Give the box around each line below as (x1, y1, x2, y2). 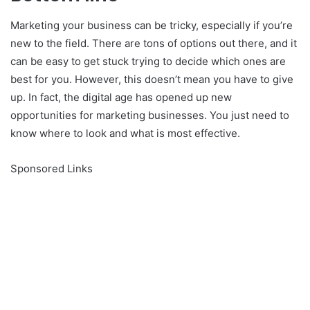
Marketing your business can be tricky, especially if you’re (10, 19, 293, 32)
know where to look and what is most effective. (10, 127, 240, 140)
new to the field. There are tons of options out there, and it (10, 37, 297, 50)
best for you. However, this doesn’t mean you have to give (10, 73, 293, 86)
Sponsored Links (10, 162, 93, 175)
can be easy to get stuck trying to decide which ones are (10, 55, 286, 68)
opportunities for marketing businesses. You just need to (10, 109, 289, 122)
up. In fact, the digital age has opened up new (10, 91, 232, 104)
